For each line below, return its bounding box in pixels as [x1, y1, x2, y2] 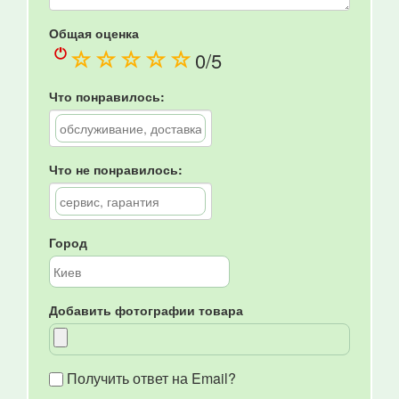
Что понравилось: [49, 87, 165, 105]
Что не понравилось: [49, 160, 183, 178]
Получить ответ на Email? [67, 368, 236, 388]
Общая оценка [49, 24, 139, 42]
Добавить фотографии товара [49, 301, 243, 319]
